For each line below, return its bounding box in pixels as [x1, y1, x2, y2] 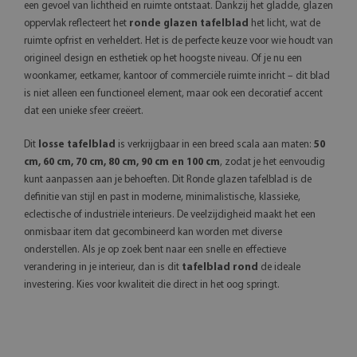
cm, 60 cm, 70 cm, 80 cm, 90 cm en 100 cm [24, 156, 220, 167]
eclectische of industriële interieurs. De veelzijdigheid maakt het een [24, 209, 316, 220]
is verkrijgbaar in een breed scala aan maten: [116, 139, 314, 150]
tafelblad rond [182, 261, 258, 273]
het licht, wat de [249, 18, 320, 29]
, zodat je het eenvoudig [220, 156, 325, 167]
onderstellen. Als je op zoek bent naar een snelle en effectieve [24, 244, 286, 255]
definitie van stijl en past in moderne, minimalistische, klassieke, [24, 191, 300, 202]
